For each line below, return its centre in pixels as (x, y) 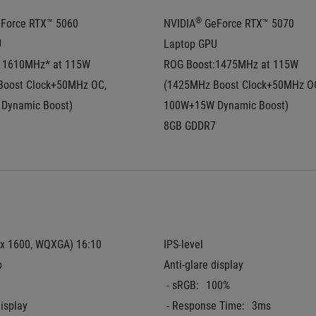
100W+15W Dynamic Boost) (226, 105)
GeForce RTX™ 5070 (248, 24)
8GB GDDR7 (190, 126)
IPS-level (183, 244)
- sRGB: (183, 285)
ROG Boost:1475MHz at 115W (231, 65)
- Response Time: (206, 306)
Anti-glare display (203, 265)
